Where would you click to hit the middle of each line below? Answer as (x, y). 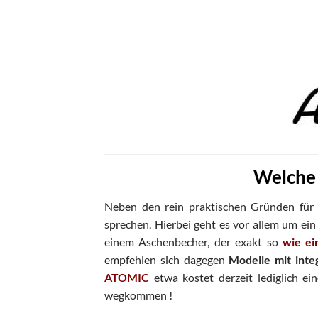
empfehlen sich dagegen (167, 260)
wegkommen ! (138, 295)
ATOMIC (127, 278)
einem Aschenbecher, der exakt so (193, 242)
